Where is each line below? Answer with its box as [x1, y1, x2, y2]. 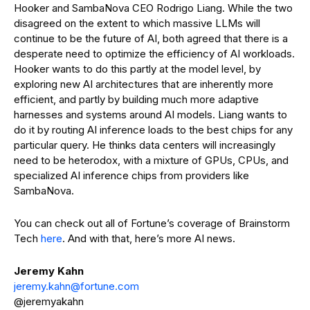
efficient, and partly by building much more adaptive [14, 93, 259, 106]
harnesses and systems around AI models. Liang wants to [14, 108, 287, 121]
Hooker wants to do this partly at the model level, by [14, 62, 261, 75]
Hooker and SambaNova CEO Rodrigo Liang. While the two [14, 1, 293, 15]
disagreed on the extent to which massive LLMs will [14, 17, 260, 30]
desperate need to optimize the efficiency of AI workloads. [14, 47, 295, 60]
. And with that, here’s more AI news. [62, 232, 235, 245]
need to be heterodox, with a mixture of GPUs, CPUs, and [14, 154, 289, 167]
